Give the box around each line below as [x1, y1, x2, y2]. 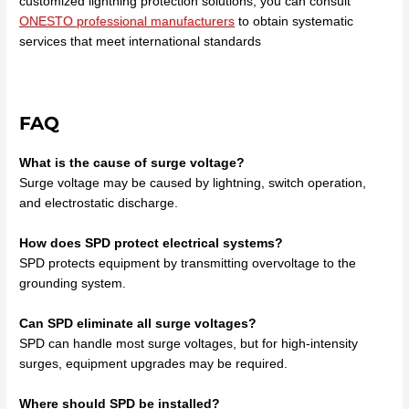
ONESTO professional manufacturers [19, 14, 236, 28]
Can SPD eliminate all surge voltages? [19, 317, 257, 331]
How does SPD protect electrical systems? [19, 236, 284, 251]
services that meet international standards [19, 34, 262, 48]
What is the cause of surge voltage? [19, 156, 246, 171]
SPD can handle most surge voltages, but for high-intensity [19, 337, 359, 351]
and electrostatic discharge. [19, 196, 179, 211]
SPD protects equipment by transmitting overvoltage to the [19, 257, 357, 271]
